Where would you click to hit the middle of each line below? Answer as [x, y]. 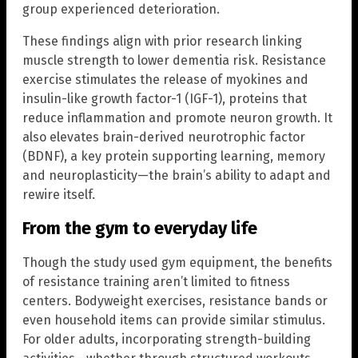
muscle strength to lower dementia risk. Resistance [174, 61]
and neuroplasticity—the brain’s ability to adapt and [177, 176]
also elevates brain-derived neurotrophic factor [164, 137]
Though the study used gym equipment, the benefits [177, 262]
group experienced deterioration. [121, 10]
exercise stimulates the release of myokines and [165, 80]
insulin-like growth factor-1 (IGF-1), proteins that [165, 99]
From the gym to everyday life [140, 229]
